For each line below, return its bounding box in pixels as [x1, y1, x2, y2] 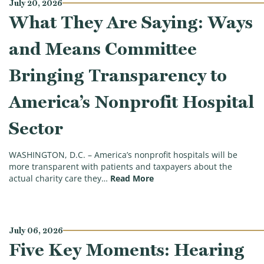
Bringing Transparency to [9, 64, 227, 85]
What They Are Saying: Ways [9, 11, 253, 32]
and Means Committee [9, 38, 197, 59]
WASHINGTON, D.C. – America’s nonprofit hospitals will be [9, 150, 237, 161]
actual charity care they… [9, 173, 108, 184]
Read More [110, 173, 154, 184]
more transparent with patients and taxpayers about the [9, 161, 232, 173]
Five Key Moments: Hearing [9, 239, 245, 260]
